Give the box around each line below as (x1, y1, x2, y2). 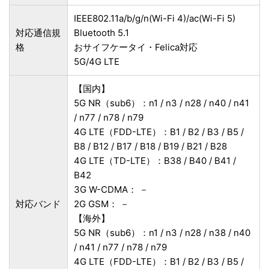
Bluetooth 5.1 (74, 27, 129, 39)
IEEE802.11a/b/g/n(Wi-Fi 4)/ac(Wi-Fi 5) (74, 13, 235, 25)
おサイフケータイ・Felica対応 (74, 41, 198, 53)
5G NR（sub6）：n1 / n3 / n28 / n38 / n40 (74, 227, 250, 239)
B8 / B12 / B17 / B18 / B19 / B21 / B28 (74, 141, 227, 153)
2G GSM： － (74, 198, 129, 210)
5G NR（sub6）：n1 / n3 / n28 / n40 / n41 (74, 97, 249, 109)
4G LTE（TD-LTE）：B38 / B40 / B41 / (74, 155, 236, 167)
